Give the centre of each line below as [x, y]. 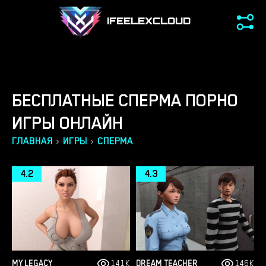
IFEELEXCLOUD [148, 22]
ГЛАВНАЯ [32, 141]
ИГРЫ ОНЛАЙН [67, 123]
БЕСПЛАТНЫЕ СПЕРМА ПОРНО [125, 100]
